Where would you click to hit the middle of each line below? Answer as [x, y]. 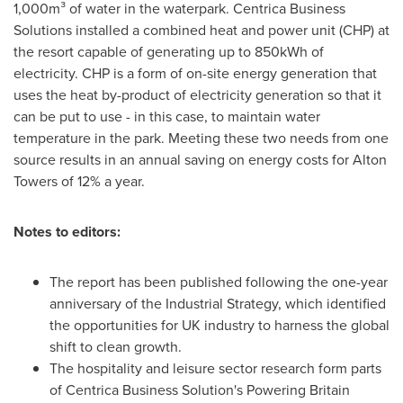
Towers [36, 181]
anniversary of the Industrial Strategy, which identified [218, 304]
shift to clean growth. [116, 347]
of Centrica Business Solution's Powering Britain [200, 390]
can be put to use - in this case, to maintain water [167, 116]
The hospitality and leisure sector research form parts [215, 368]
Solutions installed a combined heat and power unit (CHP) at [201, 30]
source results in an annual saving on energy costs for [183, 160]
